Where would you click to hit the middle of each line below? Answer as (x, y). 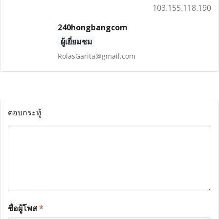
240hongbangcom (92, 27)
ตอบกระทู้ (25, 112)
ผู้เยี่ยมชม (76, 42)
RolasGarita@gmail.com (96, 56)
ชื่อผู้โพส (23, 208)
